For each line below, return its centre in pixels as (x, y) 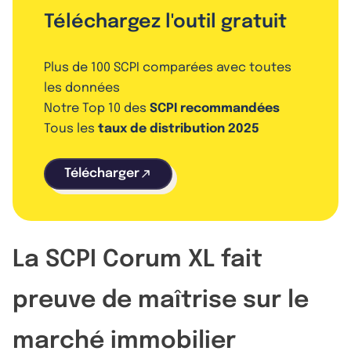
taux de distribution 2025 (179, 128)
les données (82, 88)
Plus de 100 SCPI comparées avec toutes (168, 67)
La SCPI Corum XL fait (138, 259)
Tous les (71, 128)
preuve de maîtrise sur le (161, 300)
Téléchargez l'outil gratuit (165, 22)
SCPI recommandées (215, 108)
